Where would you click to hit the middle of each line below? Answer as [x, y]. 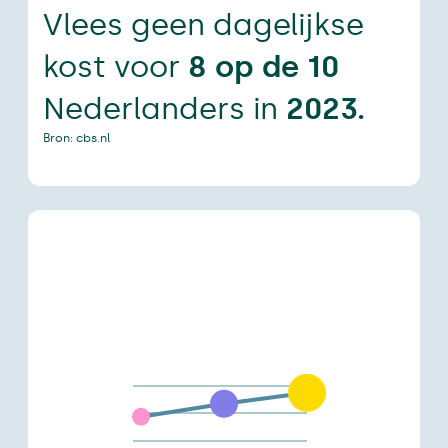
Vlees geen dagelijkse [203, 25]
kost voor [115, 67]
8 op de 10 [263, 67]
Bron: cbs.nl [76, 138]
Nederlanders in [164, 109]
